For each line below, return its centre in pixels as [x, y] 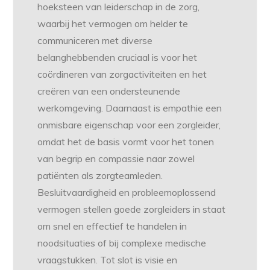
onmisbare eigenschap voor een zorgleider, [129, 125]
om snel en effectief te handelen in [112, 226]
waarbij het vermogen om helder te [113, 24]
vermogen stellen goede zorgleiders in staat [132, 209]
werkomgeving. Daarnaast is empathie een [130, 108]
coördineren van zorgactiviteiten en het [122, 74]
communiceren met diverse [95, 41]
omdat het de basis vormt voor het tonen [126, 142]
